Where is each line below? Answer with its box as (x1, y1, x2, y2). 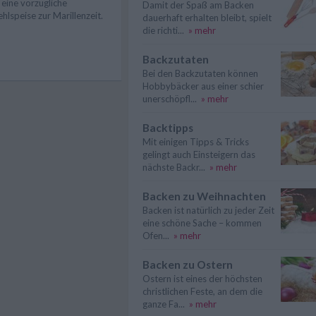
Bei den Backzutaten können (142, 68, 258, 79)
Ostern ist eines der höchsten (142, 273, 262, 284)
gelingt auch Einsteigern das (142, 149, 255, 160)
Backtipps (142, 121, 193, 134)
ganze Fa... (142, 298, 185, 310)
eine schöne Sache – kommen (142, 217, 262, 229)
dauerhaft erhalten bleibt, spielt (142, 12, 272, 23)
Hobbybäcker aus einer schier (142, 80, 264, 92)
